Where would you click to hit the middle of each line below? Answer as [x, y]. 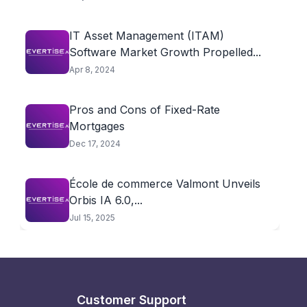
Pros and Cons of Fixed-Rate [144, 110]
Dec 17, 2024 [95, 144]
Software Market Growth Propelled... [165, 52]
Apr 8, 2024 [92, 70]
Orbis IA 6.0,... [106, 200]
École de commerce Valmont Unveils [164, 184]
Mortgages [97, 126]
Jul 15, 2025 [92, 218]
